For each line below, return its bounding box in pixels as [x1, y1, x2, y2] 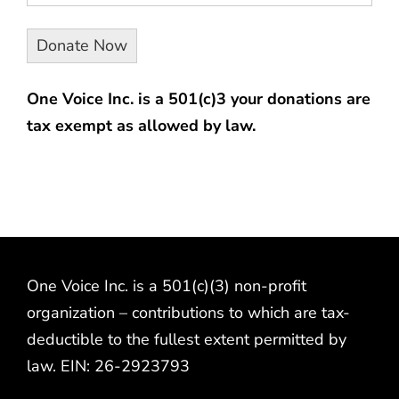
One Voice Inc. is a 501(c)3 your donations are [27, 87, 370, 110]
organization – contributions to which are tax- [27, 301, 350, 323]
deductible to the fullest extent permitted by [27, 328, 346, 350]
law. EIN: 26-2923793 [27, 354, 190, 377]
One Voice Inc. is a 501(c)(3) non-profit [27, 274, 306, 297]
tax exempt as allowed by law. [27, 114, 256, 136]
